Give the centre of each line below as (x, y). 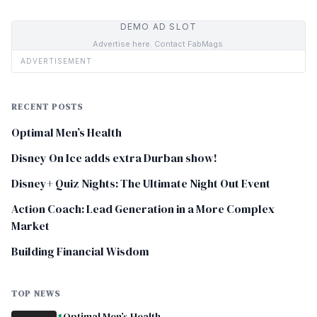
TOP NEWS (36, 293)
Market (30, 225)
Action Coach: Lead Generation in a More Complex (143, 208)
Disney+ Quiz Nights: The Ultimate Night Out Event (141, 183)
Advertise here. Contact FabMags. (158, 44)
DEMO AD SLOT (158, 26)
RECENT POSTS (47, 106)
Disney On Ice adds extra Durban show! (114, 157)
